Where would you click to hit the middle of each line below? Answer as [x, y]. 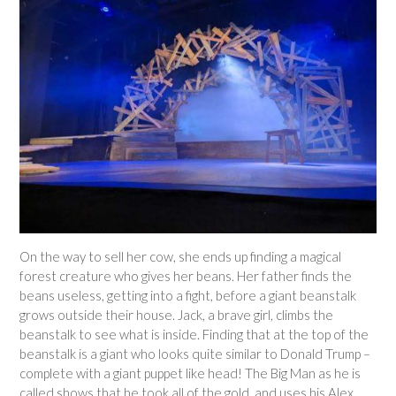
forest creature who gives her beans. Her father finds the [186, 276]
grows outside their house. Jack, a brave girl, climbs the [176, 315]
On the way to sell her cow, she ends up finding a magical [180, 257]
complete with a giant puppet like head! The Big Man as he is [190, 373]
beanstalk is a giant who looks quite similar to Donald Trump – [195, 354]
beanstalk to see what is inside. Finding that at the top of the [194, 335]
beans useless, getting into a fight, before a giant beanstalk [188, 296]
